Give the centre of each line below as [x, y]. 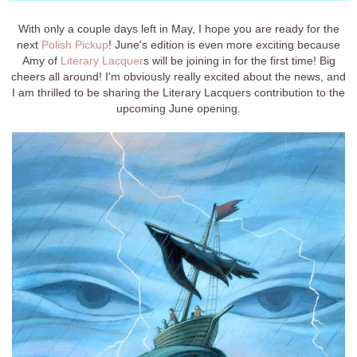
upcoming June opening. [178, 109]
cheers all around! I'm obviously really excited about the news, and [178, 77]
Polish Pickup [75, 45]
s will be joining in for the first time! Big [239, 61]
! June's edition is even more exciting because [224, 45]
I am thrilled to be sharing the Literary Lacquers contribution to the [178, 93]
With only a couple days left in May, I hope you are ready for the [178, 29]
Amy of [41, 61]
